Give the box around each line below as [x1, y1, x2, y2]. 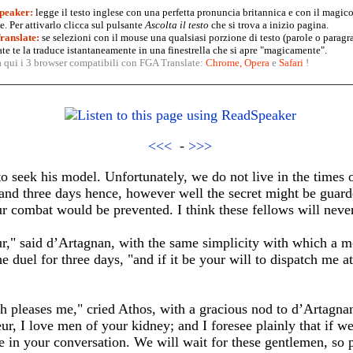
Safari [278, 57, 303, 69]
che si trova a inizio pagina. [208, 19, 329, 31]
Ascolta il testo [144, 19, 209, 31]
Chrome [205, 57, 240, 69]
